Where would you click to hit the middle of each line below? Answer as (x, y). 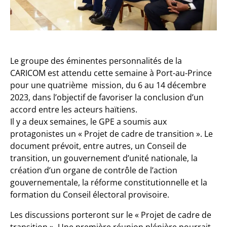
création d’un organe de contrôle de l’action (94, 170)
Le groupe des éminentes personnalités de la (96, 61)
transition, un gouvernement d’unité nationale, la (104, 158)
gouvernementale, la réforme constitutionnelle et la (109, 182)
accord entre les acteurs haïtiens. (74, 109)
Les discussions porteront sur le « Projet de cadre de (111, 215)
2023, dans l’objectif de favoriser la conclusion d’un (107, 97)
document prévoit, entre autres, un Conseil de (98, 146)
